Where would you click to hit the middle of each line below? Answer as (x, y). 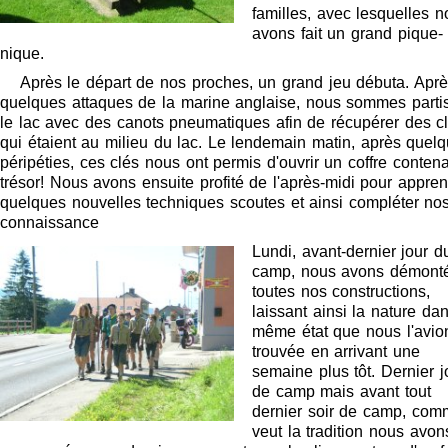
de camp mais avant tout (341, 391)
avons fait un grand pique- (347, 33)
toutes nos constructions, (341, 291)
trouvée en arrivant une (336, 351)
